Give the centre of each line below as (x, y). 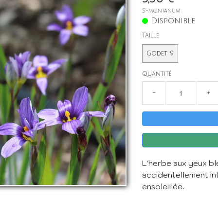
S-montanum (161, 11)
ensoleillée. (163, 186)
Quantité (157, 74)
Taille (151, 36)
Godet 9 (160, 54)
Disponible (173, 21)
